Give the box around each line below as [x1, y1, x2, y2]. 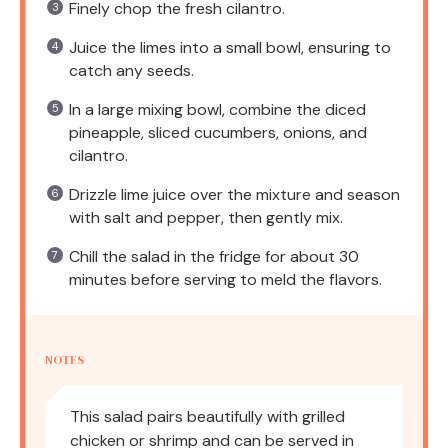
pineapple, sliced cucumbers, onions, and [69, 121, 367, 143]
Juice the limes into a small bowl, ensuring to [69, 36, 391, 58]
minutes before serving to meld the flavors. [69, 268, 382, 290]
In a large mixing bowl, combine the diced [69, 98, 366, 120]
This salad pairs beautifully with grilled [70, 405, 345, 427]
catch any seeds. [69, 59, 194, 81]
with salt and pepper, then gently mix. [69, 206, 343, 228]
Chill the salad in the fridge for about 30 [69, 245, 359, 267]
